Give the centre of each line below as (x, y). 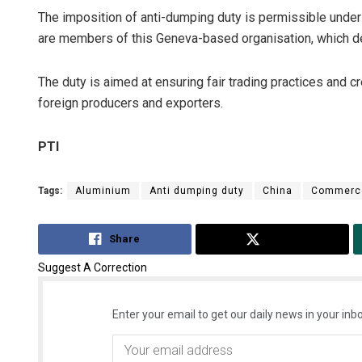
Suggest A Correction (93, 267)
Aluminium (103, 191)
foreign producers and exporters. (130, 103)
